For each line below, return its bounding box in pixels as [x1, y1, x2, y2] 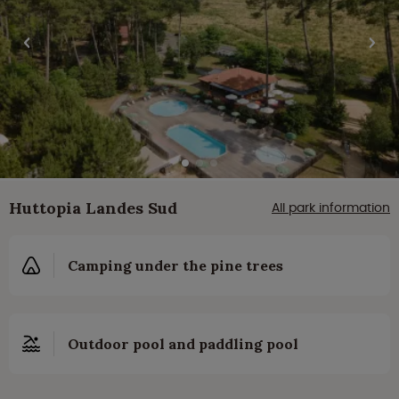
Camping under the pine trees [68, 256, 283, 275]
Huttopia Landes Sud [9, 198, 177, 219]
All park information [272, 199, 390, 217]
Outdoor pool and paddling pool [68, 335, 298, 354]
